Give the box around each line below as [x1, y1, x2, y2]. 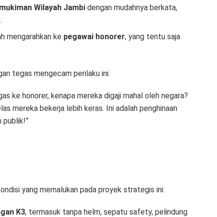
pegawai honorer [63, 32, 125, 42]
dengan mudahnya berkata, [85, 3, 178, 13]
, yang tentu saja [125, 32, 181, 42]
